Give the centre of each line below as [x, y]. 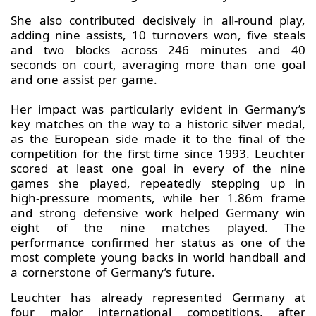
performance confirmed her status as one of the [158, 243]
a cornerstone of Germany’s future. [113, 272]
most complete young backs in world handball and [158, 257]
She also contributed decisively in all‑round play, [158, 20]
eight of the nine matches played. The [158, 228]
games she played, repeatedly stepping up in [158, 183]
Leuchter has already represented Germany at [158, 298]
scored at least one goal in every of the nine [158, 169]
